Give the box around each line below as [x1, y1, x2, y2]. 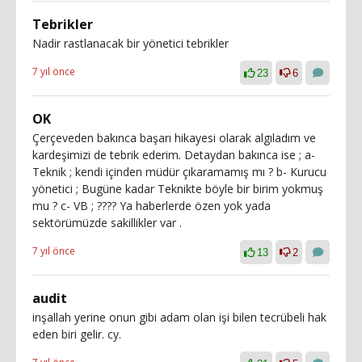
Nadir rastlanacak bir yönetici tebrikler [32, 35, 229, 51]
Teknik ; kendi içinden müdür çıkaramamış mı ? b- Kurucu [32, 163, 326, 179]
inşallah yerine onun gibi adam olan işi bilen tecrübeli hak [32, 309, 326, 325]
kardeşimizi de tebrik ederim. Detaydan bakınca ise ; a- [32, 146, 315, 162]
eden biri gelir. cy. [32, 326, 121, 342]
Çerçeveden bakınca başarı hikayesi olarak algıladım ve [32, 129, 316, 145]
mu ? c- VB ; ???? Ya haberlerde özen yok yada [32, 197, 271, 213]
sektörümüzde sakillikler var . [32, 214, 182, 230]
